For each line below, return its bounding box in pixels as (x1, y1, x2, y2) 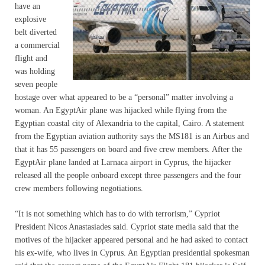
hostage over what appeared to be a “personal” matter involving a (15, 92, 233, 102)
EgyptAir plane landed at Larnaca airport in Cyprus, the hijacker (15, 157, 231, 167)
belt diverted (15, 27, 57, 37)
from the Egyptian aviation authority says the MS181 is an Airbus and (15, 131, 249, 141)
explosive (15, 14, 46, 24)
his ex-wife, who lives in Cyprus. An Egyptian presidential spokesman (15, 248, 250, 257)
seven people (15, 79, 57, 89)
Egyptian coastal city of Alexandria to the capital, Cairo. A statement (15, 118, 244, 128)
